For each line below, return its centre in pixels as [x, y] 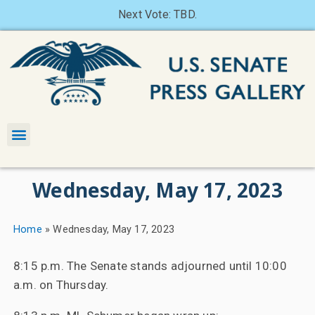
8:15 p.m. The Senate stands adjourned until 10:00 [150, 265]
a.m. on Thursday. [61, 284]
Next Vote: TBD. [157, 14]
